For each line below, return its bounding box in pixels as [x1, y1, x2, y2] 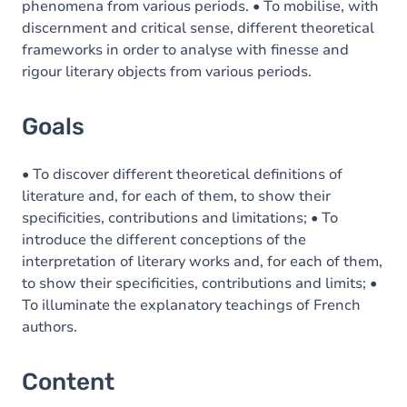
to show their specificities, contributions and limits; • [22, 273, 377, 293]
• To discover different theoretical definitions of [22, 164, 342, 184]
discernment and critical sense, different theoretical [22, 18, 374, 38]
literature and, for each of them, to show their [22, 186, 331, 206]
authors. [22, 317, 77, 337]
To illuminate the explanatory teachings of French [22, 295, 361, 315]
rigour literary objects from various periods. [22, 62, 312, 82]
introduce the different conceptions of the [22, 230, 306, 250]
